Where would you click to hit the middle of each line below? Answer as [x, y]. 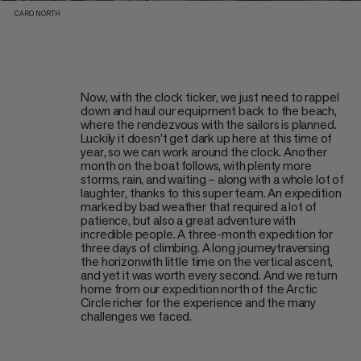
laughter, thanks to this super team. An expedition [211, 193]
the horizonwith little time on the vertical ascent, [207, 261]
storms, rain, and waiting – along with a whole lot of [212, 179]
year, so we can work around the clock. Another [204, 151]
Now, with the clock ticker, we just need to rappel [210, 97]
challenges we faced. [137, 316]
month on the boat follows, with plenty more [196, 165]
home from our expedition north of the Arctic [199, 288]
